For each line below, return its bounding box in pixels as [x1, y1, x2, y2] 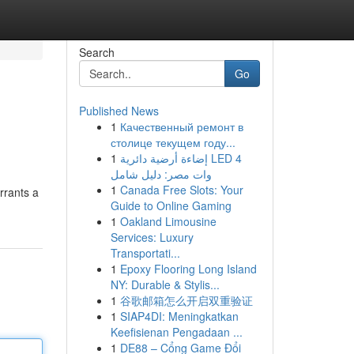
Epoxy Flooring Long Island [119, 261, 257, 277]
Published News [78, 103, 159, 119]
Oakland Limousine [119, 213, 217, 229]
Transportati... [110, 245, 180, 261]
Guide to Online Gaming [110, 198, 232, 213]
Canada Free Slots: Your [119, 182, 243, 198]
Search [78, 44, 115, 60]
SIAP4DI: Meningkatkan [119, 308, 239, 324]
